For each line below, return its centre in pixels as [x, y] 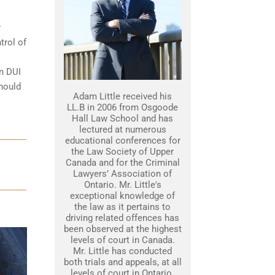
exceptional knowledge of [122, 196]
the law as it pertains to [122, 207]
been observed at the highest [122, 229]
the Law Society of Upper [122, 152]
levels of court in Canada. [122, 240]
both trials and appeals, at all [122, 262]
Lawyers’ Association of [122, 174]
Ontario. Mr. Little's [122, 185]
